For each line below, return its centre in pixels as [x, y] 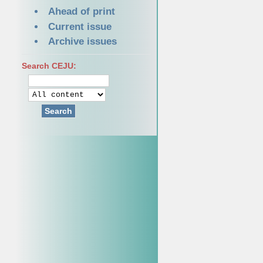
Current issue [80, 26]
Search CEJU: [49, 66]
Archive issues [83, 42]
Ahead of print [82, 12]
